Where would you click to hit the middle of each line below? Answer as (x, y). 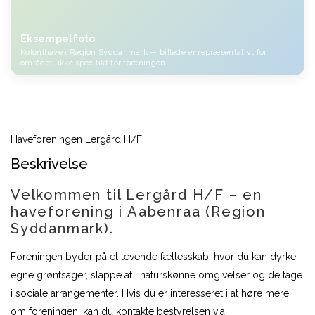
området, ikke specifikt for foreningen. (94, 63)
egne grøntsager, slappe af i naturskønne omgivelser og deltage (156, 275)
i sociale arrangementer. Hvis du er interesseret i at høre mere (150, 294)
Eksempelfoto (58, 39)
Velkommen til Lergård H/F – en (136, 195)
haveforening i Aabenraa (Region (138, 212)
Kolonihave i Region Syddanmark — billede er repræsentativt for (144, 53)
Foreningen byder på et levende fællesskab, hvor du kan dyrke (153, 257)
